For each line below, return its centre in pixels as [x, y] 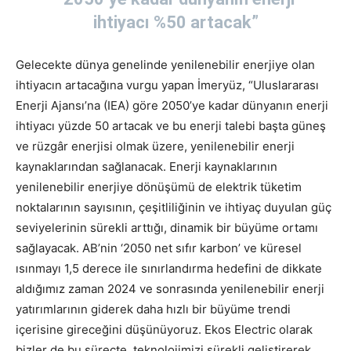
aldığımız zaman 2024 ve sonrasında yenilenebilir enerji [170, 289]
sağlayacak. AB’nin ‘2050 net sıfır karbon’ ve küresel [159, 248]
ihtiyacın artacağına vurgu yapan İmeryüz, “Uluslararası [167, 85]
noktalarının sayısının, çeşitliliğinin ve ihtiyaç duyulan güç [174, 208]
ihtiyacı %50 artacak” [175, 23]
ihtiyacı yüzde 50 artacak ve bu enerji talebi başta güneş [171, 126]
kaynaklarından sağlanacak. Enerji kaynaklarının [147, 167]
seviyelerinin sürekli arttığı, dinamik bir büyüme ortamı [167, 228]
